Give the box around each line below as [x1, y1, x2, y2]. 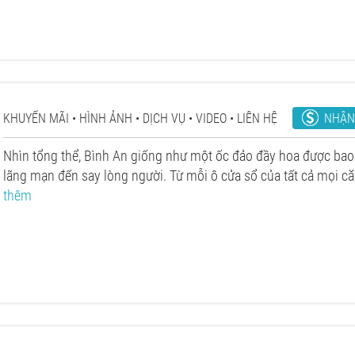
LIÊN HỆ [237, 111, 277, 126]
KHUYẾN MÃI [3, 111, 69, 126]
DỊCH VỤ [143, 111, 185, 126]
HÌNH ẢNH [79, 111, 132, 126]
